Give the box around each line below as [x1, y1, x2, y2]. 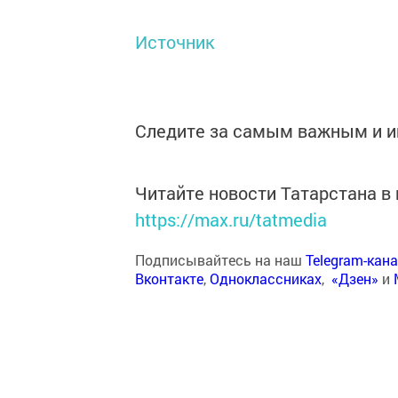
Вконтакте [135, 269, 203, 288]
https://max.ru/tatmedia [135, 208, 327, 231]
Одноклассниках [210, 269, 322, 288]
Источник [135, 30, 215, 53]
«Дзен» [331, 269, 378, 288]
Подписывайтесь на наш [135, 251, 306, 269]
